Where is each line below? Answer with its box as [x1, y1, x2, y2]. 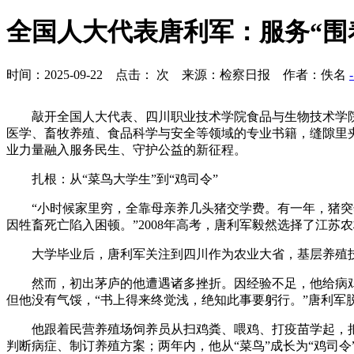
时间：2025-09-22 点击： [6, 67, 153, 81]
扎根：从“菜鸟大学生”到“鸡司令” [32, 171, 218, 186]
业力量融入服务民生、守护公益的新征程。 [6, 142, 247, 156]
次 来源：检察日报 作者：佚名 [156, 67, 346, 81]
